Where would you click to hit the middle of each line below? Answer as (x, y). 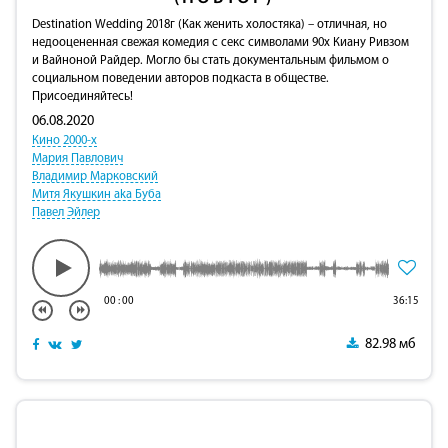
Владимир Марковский (95, 176)
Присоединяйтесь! (82, 97)
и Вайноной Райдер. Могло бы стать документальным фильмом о (210, 61)
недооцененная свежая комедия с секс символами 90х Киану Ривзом (220, 43)
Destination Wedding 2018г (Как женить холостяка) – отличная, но (209, 25)
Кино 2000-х (64, 140)
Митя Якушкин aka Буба (96, 194)
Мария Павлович (77, 158)
